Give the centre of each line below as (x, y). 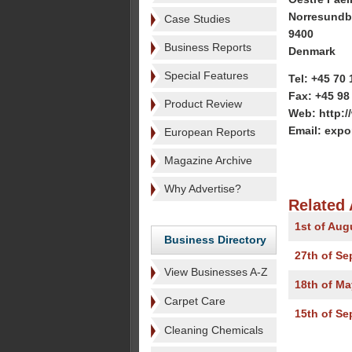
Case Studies (197, 19)
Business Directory (215, 240)
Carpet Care (195, 301)
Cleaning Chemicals (214, 330)
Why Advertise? (203, 189)
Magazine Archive (208, 160)
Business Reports (208, 47)
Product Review (203, 104)
